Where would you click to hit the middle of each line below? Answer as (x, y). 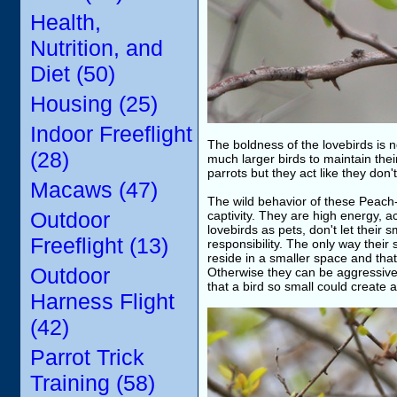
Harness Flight (102, 301)
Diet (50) (73, 74)
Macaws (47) (94, 190)
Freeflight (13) (99, 245)
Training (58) (93, 383)
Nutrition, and (97, 48)
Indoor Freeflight (111, 134)
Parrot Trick (87, 357)
